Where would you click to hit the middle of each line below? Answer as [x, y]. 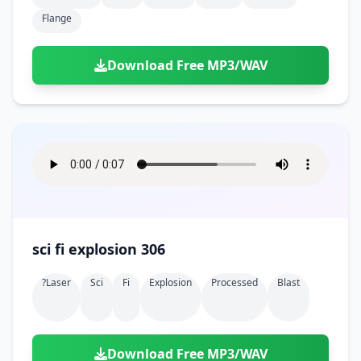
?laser [56, 282]
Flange [57, 18]
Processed [234, 282]
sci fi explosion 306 [99, 249]
